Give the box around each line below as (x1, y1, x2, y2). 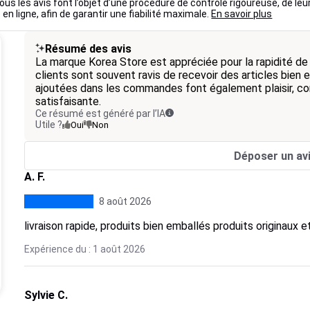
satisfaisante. (35, 95, 101, 108)
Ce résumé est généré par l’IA (35, 108, 165, 119)
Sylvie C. (24, 289, 68, 302)
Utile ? (35, 119, 62, 130)
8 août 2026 (98, 196, 152, 207)
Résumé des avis (44, 42, 131, 55)
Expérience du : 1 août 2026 (24, 244, 145, 255)
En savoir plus (211, 8, 273, 19)
